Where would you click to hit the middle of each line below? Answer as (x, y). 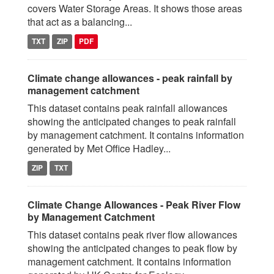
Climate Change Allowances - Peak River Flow (134, 205)
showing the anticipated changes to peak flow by (132, 248)
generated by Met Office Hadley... (99, 148)
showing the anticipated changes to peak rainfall (132, 121)
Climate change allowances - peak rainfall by (130, 78)
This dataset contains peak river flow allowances (132, 235)
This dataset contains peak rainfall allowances (128, 108)
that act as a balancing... (80, 22)
